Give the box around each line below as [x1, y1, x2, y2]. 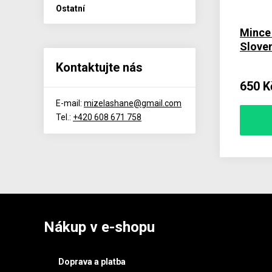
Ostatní [56, 3, 85, 13]
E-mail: [56, 98, 84, 108]
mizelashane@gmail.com [84, 98, 182, 108]
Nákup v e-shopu [44, 218, 155, 236]
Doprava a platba [58, 256, 126, 267]
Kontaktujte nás [56, 60, 143, 75]
